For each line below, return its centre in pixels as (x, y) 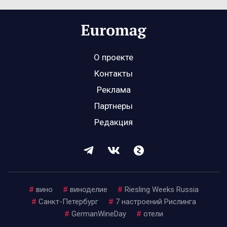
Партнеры (113, 106)
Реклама (113, 90)
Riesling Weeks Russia (161, 190)
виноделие (88, 190)
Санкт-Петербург (68, 202)
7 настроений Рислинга (156, 202)
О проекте (113, 58)
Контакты (113, 74)
